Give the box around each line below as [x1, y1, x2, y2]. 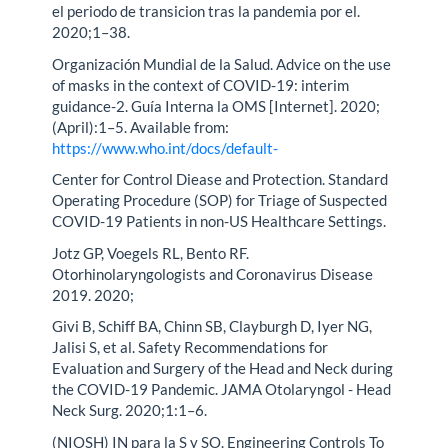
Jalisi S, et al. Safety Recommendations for [52, 338, 329, 357]
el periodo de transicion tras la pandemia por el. [52, 2, 361, 21]
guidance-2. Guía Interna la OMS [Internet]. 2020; [52, 96, 381, 115]
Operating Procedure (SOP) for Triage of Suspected [52, 191, 388, 210]
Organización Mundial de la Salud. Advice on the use [52, 54, 392, 73]
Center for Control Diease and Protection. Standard [52, 170, 389, 189]
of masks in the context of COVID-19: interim [52, 75, 350, 94]
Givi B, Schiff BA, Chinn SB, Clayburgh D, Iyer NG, [52, 317, 373, 336]
